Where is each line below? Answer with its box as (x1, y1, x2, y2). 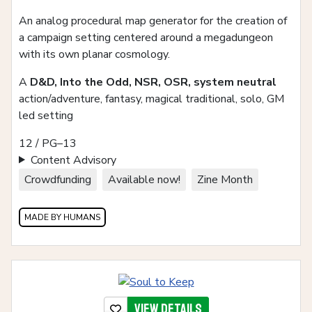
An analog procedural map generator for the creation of (19, 13, 287, 29)
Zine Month (197, 171, 253, 187)
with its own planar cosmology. (19, 46, 170, 62)
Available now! (108, 171, 180, 187)
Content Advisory (30, 152, 116, 168)
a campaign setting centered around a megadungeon (19, 29, 273, 45)
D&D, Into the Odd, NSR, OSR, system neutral (30, 74, 276, 90)
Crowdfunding (24, 171, 91, 187)
